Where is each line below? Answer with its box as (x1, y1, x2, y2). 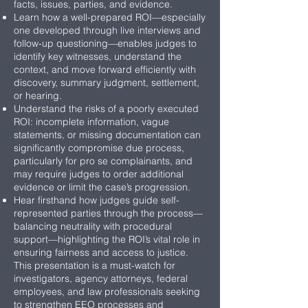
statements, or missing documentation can (14, 129, 201, 141)
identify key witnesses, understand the (14, 50, 181, 63)
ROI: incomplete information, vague (14, 115, 169, 128)
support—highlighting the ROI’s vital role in (14, 233, 200, 245)
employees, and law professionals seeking (14, 285, 200, 298)
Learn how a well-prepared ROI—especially (14, 11, 206, 23)
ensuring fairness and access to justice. (14, 246, 188, 258)
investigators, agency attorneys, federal (14, 272, 188, 285)
